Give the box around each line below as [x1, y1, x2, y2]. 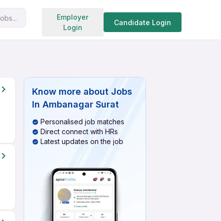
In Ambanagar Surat [32, 99, 119, 110]
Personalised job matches [40, 117, 124, 126]
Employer [57, 13, 89, 21]
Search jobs [77, 11, 121, 21]
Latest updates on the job [40, 137, 123, 146]
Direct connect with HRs [40, 127, 118, 136]
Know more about [32, 86, 109, 97]
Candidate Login [113, 18, 171, 27]
